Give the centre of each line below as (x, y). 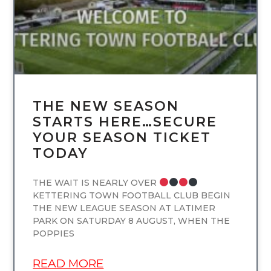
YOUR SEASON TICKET (122, 137)
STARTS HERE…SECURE (125, 122)
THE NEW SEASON (106, 106)
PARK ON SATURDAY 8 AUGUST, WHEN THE (132, 220)
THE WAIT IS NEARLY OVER (96, 182)
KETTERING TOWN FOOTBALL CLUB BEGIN (132, 195)
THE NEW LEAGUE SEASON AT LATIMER (124, 208)
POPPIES (54, 233)
